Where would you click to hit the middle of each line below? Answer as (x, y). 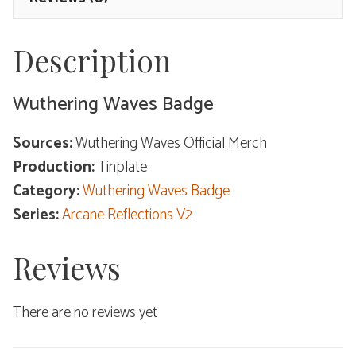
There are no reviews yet (85, 312)
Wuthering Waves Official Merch (171, 144)
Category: (48, 192)
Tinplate (122, 168)
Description (92, 60)
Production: (55, 168)
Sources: (44, 144)
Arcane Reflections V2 (127, 215)
